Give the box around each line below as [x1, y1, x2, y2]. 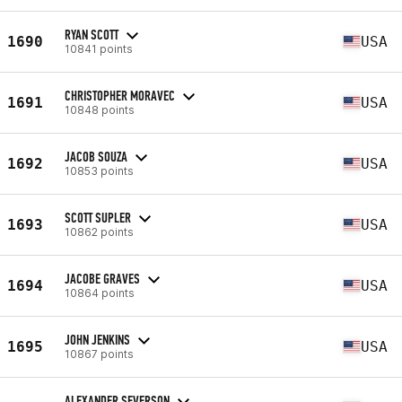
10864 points [65, 285, 135, 300]
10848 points [65, 102, 135, 117]
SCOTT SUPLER [65, 208, 131, 226]
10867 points [65, 346, 134, 361]
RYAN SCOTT [65, 25, 118, 43]
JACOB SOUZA [65, 147, 127, 165]
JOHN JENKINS [65, 330, 130, 348]
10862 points [65, 224, 134, 239]
